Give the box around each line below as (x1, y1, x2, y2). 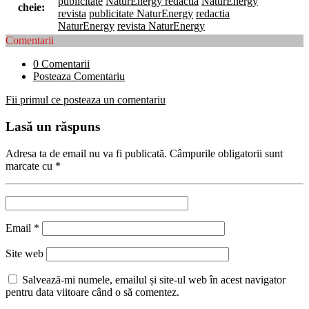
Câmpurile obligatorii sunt (170, 147, 283, 159)
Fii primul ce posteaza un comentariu (6, 94, 166, 106)
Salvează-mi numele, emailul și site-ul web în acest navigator (22, 273, 286, 286)
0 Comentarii (33, 58, 90, 70)
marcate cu (6, 159, 55, 172)
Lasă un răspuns (6, 119, 100, 134)
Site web (6, 247, 43, 259)
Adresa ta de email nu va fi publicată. (6, 147, 167, 159)
